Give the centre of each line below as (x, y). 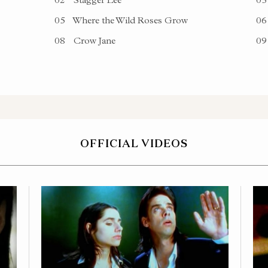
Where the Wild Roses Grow (129, 20)
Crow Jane (93, 40)
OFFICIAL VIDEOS (134, 143)
